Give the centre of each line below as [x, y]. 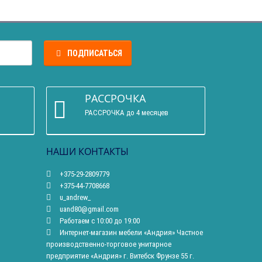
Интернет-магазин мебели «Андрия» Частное [130, 232]
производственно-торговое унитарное [108, 244]
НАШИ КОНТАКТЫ [87, 151]
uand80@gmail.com [88, 209]
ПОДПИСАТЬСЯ [94, 53]
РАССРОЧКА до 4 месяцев [126, 112]
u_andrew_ [74, 197]
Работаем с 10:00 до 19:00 [99, 220]
